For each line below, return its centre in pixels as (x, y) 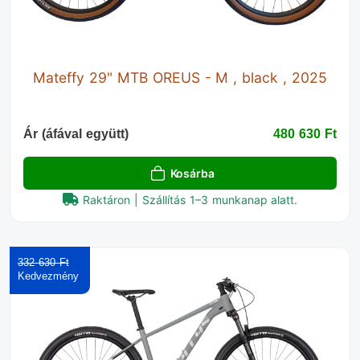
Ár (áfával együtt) (76, 134)
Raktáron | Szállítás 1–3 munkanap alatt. (190, 200)
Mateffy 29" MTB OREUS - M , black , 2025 (180, 78)
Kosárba (192, 173)
